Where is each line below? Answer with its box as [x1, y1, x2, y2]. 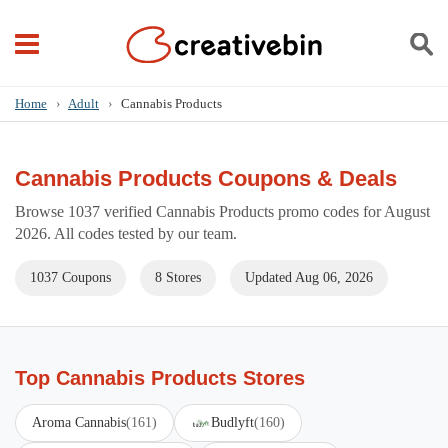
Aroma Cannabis [32, 415, 126, 430]
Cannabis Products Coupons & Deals [15, 166, 397, 191]
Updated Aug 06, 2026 [245, 270, 373, 285]
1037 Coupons [30, 270, 111, 285]
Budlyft [211, 415, 254, 430]
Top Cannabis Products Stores [15, 367, 305, 389]
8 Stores [155, 270, 201, 285]
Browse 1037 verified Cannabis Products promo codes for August [15, 203, 430, 220]
